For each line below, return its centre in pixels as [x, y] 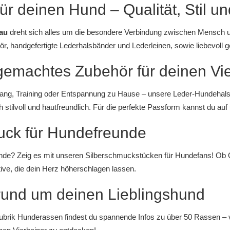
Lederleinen [151, 46]
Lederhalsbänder [87, 46]
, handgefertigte [33, 46]
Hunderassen [40, 217]
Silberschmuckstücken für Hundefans [148, 156]
